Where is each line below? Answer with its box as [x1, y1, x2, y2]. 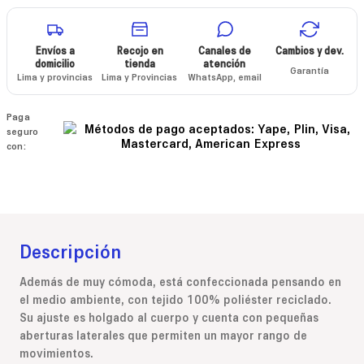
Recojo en [115, 43, 163, 57]
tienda [123, 56, 155, 70]
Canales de [197, 43, 251, 57]
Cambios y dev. [275, 43, 344, 57]
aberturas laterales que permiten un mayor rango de [19, 327, 307, 342]
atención [203, 56, 246, 70]
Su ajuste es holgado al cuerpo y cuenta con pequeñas [19, 309, 318, 324]
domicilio [34, 56, 75, 70]
